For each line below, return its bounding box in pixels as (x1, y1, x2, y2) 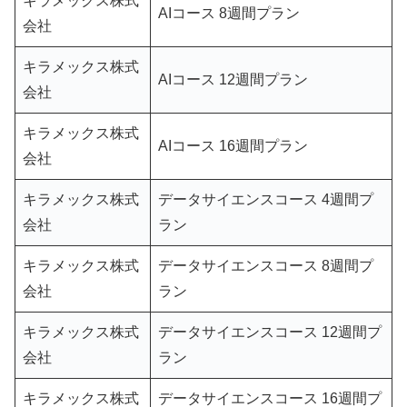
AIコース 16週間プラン (158, 138, 312, 154)
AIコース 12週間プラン (158, 72, 312, 88)
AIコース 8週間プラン (158, 5, 303, 22)
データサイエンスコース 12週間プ (158, 324, 382, 341)
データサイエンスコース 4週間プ (158, 192, 373, 208)
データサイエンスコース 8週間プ (158, 258, 373, 274)
